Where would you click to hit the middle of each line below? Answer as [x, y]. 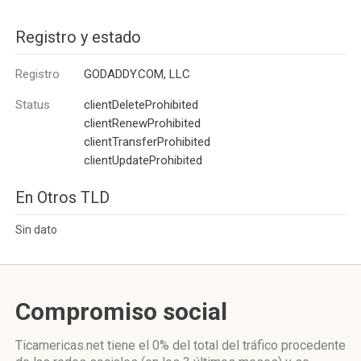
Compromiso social [121, 311]
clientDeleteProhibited [141, 105]
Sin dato [36, 230]
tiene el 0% [138, 345]
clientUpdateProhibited [143, 160]
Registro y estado [78, 37]
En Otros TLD [62, 197]
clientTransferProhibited [147, 142]
